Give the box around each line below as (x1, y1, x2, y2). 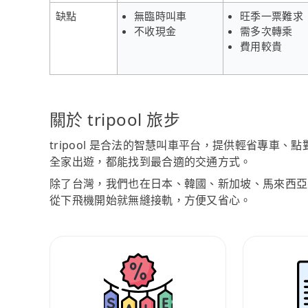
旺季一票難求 (240, 8, 303, 23)
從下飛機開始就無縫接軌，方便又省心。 (49, 192, 252, 208)
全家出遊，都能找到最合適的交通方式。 (49, 153, 252, 169)
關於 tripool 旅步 (49, 107, 181, 131)
